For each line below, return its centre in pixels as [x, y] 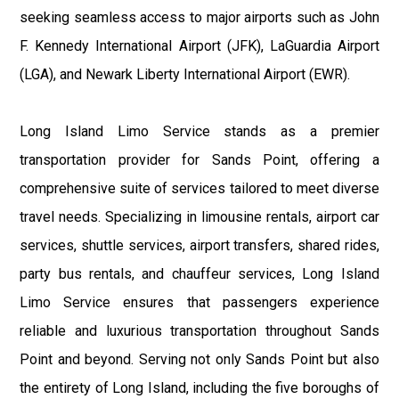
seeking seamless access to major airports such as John [199, 17]
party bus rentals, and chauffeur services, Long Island [199, 273]
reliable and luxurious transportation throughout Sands [199, 330]
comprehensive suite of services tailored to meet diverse [199, 188]
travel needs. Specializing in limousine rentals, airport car [199, 216]
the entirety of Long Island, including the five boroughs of [199, 387]
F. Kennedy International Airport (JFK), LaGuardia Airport [199, 45]
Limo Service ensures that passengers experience [199, 302]
